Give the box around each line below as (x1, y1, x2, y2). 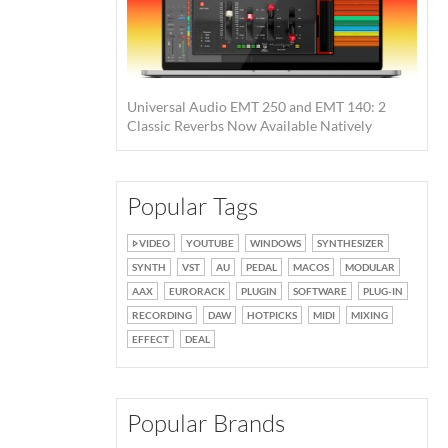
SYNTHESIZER (317, 236, 384, 249)
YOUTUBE (186, 236, 234, 249)
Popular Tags (127, 190, 258, 221)
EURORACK (169, 284, 225, 297)
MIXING (351, 308, 388, 321)
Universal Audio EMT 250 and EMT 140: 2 (127, 97, 386, 115)
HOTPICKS (247, 308, 297, 321)
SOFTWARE (293, 284, 347, 297)
